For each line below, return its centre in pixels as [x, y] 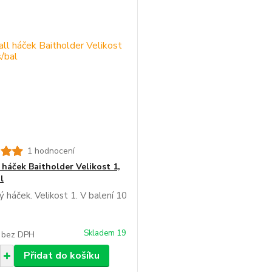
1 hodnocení [51, 151]
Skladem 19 [106, 233]
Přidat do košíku [61, 256]
